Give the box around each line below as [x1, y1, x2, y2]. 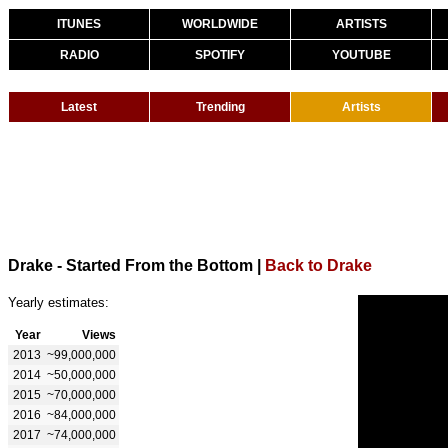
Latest [61, 100, 97, 114]
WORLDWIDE [182, 17, 258, 31]
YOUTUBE [331, 48, 391, 62]
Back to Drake [265, 256, 372, 274]
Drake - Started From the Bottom [8, 256, 253, 274]
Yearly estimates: [8, 294, 109, 310]
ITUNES [57, 17, 101, 31]
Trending [195, 100, 245, 114]
